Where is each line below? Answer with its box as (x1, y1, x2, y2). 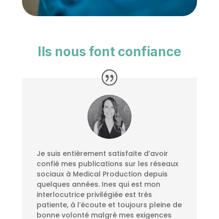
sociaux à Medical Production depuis (36, 169, 168, 179)
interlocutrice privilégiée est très (36, 190, 152, 200)
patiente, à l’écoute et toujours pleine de (36, 200, 182, 210)
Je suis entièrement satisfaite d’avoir (36, 149, 168, 159)
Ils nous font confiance (37, 44, 181, 59)
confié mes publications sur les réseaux (36, 159, 178, 169)
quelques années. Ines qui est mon (36, 179, 160, 190)
